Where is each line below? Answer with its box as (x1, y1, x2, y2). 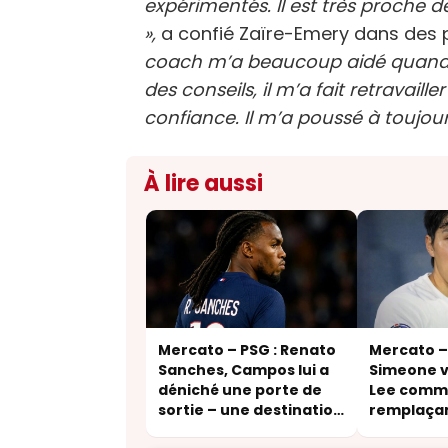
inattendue (158, 419, 246, 440)
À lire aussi (144, 167, 263, 199)
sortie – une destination (158, 399, 343, 420)
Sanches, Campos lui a (158, 359, 329, 380)
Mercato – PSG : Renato (158, 339, 336, 360)
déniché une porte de (158, 379, 322, 400)
